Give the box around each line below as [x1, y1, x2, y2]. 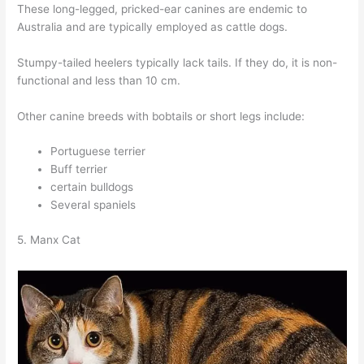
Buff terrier [50, 162, 108, 176]
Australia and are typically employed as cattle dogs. [17, 19, 288, 33]
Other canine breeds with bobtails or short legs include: [17, 109, 305, 123]
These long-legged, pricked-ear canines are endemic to [17, 2, 308, 15]
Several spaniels [50, 198, 136, 212]
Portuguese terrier [50, 145, 146, 158]
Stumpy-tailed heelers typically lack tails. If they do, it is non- [17, 55, 338, 69]
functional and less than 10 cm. [17, 73, 181, 87]
